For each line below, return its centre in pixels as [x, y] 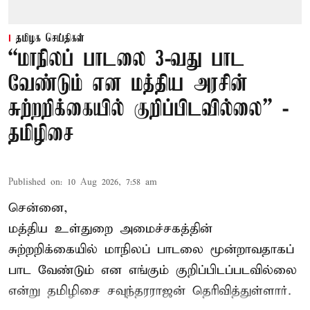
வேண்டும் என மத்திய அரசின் [128, 84]
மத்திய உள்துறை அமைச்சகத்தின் [110, 228]
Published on [34, 182]
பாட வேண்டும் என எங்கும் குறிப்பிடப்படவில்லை [153, 270]
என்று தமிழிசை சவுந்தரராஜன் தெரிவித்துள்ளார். [150, 291]
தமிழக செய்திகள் [50, 38]
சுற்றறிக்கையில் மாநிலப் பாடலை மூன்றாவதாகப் [151, 249]
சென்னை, [38, 208]
